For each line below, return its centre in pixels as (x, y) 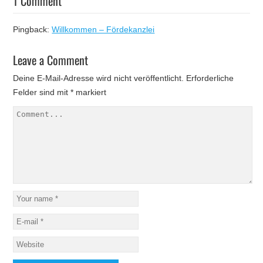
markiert (90, 92)
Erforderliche (210, 78)
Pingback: (33, 29)
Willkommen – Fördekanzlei (103, 29)
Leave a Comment (51, 60)
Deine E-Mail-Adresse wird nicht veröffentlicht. (99, 78)
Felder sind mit (42, 92)
